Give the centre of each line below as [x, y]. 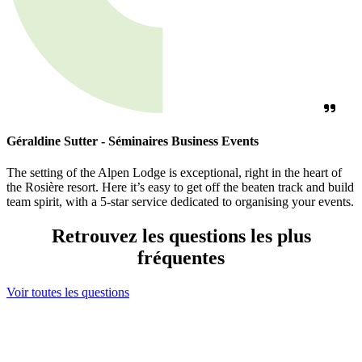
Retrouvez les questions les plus [181, 236]
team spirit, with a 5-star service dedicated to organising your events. [180, 201]
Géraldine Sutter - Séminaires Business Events [133, 141]
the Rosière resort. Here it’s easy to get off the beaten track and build [180, 187]
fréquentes [181, 257]
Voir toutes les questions [68, 292]
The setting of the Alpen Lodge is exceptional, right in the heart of [174, 172]
